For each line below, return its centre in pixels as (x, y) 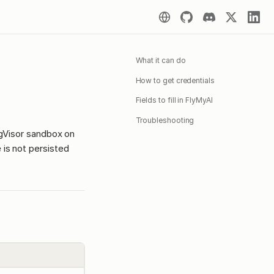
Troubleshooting (165, 120)
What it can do (161, 61)
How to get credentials (175, 80)
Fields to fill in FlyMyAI (174, 100)
